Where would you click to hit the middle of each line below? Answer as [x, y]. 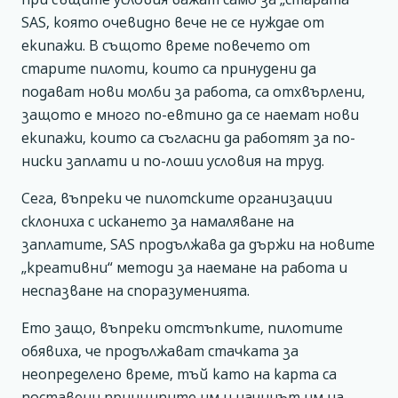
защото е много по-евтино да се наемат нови [190, 115]
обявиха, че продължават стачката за [160, 351]
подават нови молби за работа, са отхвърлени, [193, 92]
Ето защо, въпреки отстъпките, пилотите [182, 328]
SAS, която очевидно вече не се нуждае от [173, 22]
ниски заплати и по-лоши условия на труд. [173, 161]
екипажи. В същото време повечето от [166, 45]
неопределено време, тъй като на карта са [179, 374]
